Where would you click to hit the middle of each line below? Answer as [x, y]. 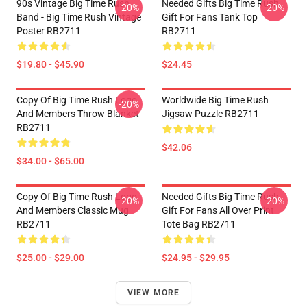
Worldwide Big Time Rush [215, 100]
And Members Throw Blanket [78, 114]
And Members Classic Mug [73, 210]
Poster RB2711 [49, 31]
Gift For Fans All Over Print [218, 210]
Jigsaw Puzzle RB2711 [210, 114]
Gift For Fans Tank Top [210, 17]
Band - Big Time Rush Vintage [79, 17]
